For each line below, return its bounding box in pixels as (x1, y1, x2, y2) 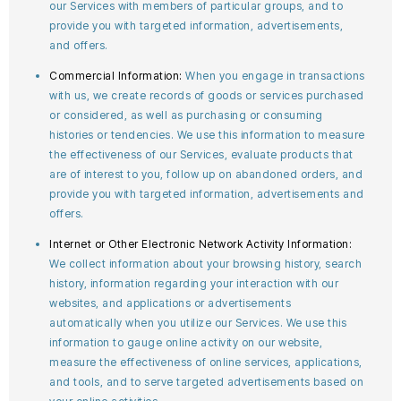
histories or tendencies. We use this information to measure (49, 128, 365, 141)
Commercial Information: (49, 69, 185, 82)
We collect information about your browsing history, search (49, 257, 362, 270)
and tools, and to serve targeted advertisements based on (49, 375, 363, 388)
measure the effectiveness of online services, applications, (49, 355, 363, 369)
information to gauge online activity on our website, (49, 336, 322, 349)
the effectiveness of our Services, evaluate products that (49, 148, 354, 161)
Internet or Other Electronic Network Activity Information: (49, 237, 352, 251)
